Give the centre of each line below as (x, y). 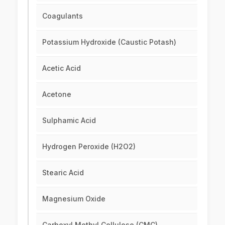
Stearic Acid (63, 173)
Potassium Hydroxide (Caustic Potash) (109, 42)
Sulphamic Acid (69, 121)
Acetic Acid (62, 68)
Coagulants (63, 16)
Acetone (57, 94)
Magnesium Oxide (74, 199)
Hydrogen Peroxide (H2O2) (89, 147)
